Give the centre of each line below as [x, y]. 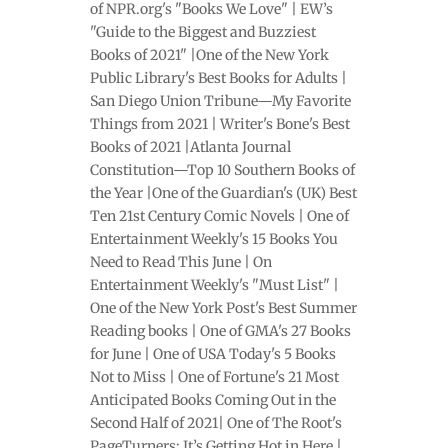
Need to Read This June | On [180, 262]
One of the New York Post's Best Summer [223, 308]
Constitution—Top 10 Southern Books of [222, 170]
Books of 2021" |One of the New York [209, 55]
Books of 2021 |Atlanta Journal [190, 147]
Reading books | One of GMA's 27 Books [220, 331]
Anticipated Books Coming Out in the [212, 400]
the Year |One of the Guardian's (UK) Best [223, 193]
